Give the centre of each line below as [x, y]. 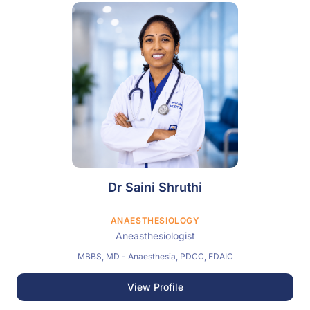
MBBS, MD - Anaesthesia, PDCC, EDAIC [155, 256]
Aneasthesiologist [155, 236]
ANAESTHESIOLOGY [155, 220]
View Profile [155, 287]
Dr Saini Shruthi [155, 187]
